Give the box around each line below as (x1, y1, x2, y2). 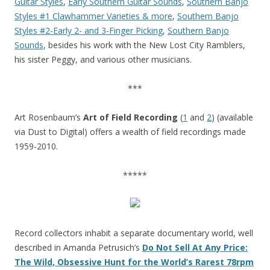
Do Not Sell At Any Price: (142, 242, 248, 253)
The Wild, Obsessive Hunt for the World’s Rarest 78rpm (14, 256, 254, 268)
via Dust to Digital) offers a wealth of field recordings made (14, 126, 246, 137)
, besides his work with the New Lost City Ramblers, (43, 39, 245, 51)
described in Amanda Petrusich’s (14, 242, 142, 253)
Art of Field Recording (83, 111, 178, 123)
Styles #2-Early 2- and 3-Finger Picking (14, 25, 163, 36)
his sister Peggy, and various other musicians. (14, 54, 192, 65)
